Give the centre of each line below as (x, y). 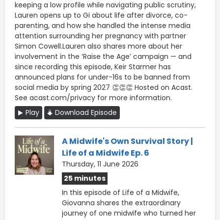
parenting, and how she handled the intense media (103, 25)
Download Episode (86, 112)
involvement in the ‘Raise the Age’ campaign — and (103, 56)
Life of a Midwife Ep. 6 (106, 153)
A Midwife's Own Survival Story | (127, 141)
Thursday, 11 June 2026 (100, 164)
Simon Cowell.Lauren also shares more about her (98, 46)
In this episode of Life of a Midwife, (121, 192)
